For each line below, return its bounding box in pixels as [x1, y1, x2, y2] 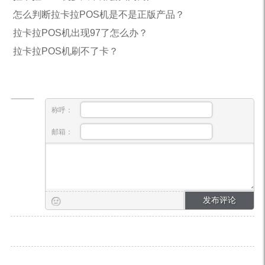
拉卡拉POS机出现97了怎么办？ [12, 28, 148, 38]
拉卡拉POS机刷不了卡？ [12, 46, 118, 57]
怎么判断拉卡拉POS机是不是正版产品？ [12, 9, 185, 20]
